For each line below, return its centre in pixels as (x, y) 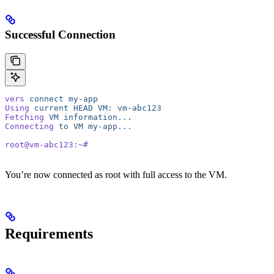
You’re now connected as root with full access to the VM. (116, 174)
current (49, 108)
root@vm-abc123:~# (46, 144)
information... (95, 117)
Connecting (29, 126)
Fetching (24, 117)
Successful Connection (60, 34)
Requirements (49, 233)
